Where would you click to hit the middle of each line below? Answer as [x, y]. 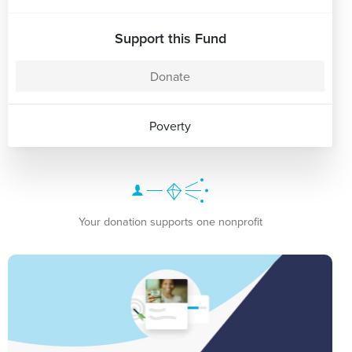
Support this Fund [170, 38]
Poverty [170, 125]
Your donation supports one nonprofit [170, 221]
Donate [170, 76]
